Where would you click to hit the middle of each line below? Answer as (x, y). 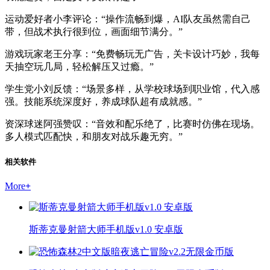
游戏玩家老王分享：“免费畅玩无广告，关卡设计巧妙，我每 (132, 54)
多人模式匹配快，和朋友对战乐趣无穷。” (94, 136)
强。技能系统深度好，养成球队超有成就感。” (103, 101)
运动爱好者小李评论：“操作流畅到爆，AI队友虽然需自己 (128, 19)
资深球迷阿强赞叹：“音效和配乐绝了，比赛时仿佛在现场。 (132, 124)
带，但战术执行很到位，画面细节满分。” (94, 31)
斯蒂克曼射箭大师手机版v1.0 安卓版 (106, 229)
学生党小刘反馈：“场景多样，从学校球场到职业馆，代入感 (132, 89)
